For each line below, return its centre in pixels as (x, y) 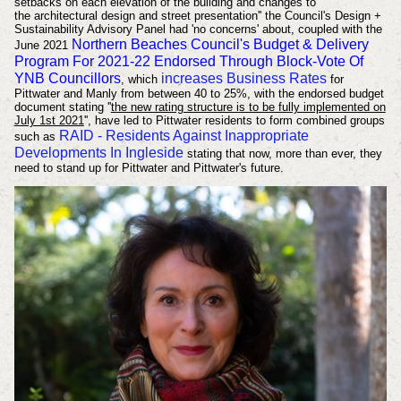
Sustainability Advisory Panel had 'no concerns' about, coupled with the (198, 30)
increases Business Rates (243, 79)
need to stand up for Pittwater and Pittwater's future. (149, 168)
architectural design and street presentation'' (147, 16)
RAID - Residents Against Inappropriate (183, 136)
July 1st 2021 (49, 121)
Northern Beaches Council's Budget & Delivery (220, 45)
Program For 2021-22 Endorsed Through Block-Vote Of (188, 62)
